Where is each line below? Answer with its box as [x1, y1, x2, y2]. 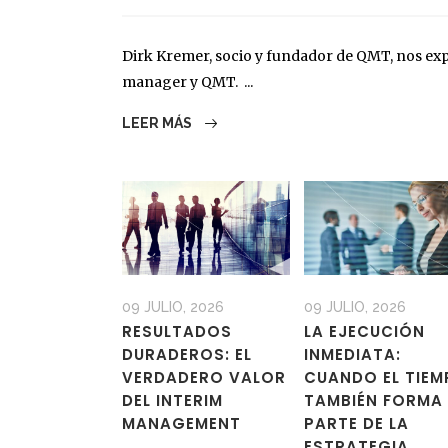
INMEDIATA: [303, 344, 401, 366]
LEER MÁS [122, 115, 195, 131]
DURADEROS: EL [122, 344, 252, 366]
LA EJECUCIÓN [303, 321, 425, 343]
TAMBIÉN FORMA [303, 390, 443, 412]
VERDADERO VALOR [122, 367, 286, 389]
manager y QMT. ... [122, 73, 253, 91]
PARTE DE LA [303, 413, 409, 435]
